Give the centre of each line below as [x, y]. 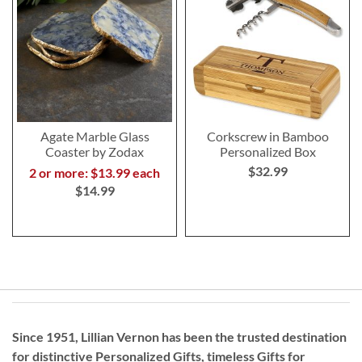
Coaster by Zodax [95, 151]
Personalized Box [267, 151]
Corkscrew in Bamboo [267, 136]
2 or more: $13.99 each [95, 172]
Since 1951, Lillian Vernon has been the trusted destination [179, 336]
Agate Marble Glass [95, 136]
